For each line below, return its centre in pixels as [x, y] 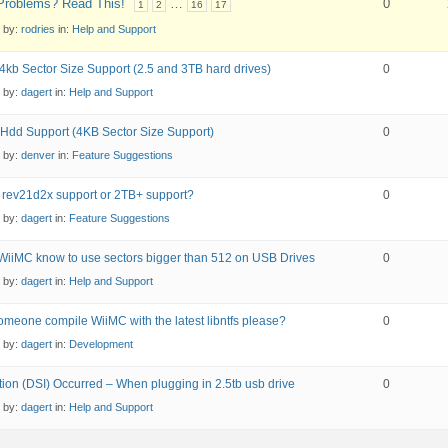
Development [101, 344]
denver [38, 155]
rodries [38, 29]
